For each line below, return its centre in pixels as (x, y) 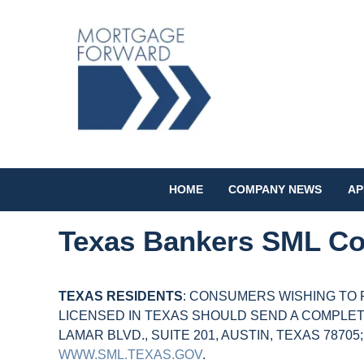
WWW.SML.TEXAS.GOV (130, 354)
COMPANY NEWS (275, 190)
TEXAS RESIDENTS (121, 296)
